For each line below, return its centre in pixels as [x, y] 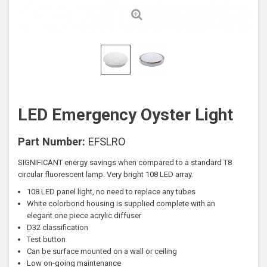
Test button [46, 239]
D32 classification [58, 227]
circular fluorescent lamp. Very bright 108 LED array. [105, 174]
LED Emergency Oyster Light [125, 115]
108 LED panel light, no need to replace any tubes [111, 192]
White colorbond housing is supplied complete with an [121, 204]
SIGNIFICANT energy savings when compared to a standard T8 [125, 162]
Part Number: [52, 142]
